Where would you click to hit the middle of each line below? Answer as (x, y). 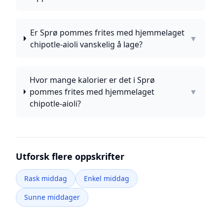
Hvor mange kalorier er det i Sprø (92, 80)
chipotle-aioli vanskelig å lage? (86, 44)
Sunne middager (52, 197)
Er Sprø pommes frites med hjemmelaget (107, 33)
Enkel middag (107, 178)
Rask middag (46, 178)
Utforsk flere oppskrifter (70, 156)
